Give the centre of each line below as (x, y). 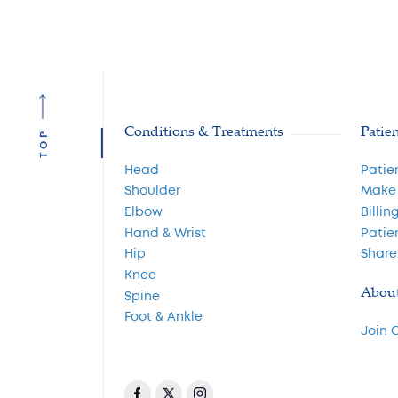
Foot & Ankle (164, 317)
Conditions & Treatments (204, 130)
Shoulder (153, 191)
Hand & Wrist (166, 233)
